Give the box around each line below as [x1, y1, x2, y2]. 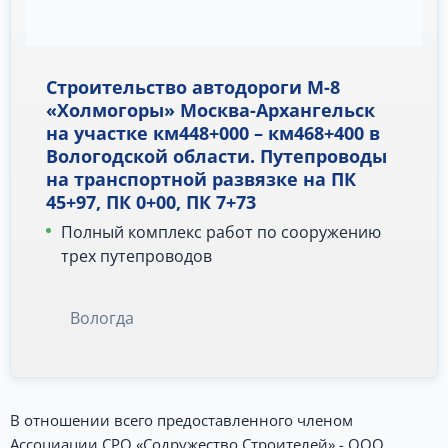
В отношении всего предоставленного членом [10, 410, 353, 431]
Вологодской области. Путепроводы [46, 144, 387, 169]
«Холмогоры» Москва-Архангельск [46, 98, 375, 123]
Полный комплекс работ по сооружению [61, 221, 381, 244]
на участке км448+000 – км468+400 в [46, 121, 380, 146]
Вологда [70, 307, 134, 330]
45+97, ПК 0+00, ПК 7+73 [46, 190, 256, 215]
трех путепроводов [61, 245, 212, 268]
